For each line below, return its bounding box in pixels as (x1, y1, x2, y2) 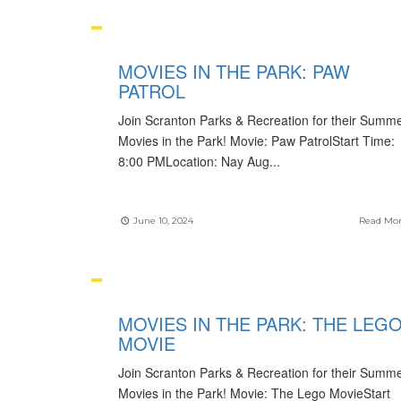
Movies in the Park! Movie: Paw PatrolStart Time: (118, 132, 395, 149)
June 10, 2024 (131, 215, 193, 226)
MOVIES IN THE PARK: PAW (118, 58, 350, 84)
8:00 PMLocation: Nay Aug (118, 152, 269, 170)
